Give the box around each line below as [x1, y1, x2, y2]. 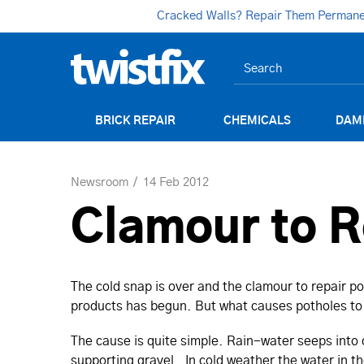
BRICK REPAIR [95, 115, 175, 127]
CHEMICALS [223, 115, 291, 127]
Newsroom [71, 176, 128, 188]
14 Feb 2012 [142, 176, 209, 188]
